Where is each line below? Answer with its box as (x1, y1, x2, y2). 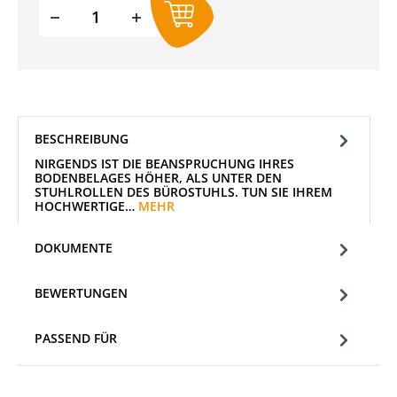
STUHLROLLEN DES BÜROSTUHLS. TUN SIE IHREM (35, 183, 332, 200)
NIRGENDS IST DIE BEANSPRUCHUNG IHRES (35, 155, 294, 172)
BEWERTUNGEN (35, 284, 128, 301)
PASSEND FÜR (35, 329, 117, 346)
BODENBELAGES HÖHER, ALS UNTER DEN (35, 169, 282, 186)
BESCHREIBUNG (35, 129, 128, 147)
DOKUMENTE (35, 238, 113, 256)
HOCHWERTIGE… (35, 198, 138, 214)
